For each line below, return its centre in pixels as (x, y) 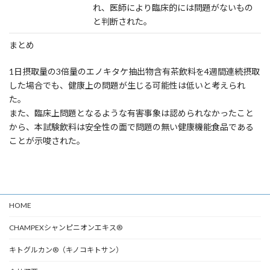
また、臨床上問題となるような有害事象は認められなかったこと (131, 113)
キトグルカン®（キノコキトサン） (66, 250)
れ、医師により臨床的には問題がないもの (173, 8)
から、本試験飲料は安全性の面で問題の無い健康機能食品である (131, 127)
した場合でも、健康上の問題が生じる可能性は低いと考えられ (127, 85)
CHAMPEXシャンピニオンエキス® (66, 228)
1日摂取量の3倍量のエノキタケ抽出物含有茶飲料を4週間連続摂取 (134, 71)
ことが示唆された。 (47, 141)
